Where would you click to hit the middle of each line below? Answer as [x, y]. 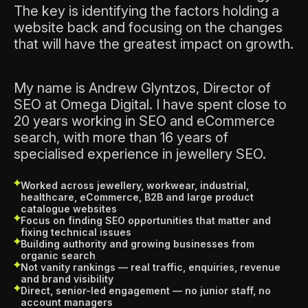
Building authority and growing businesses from [137, 244]
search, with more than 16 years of [121, 138]
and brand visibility [67, 279]
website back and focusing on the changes [148, 28]
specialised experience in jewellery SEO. [140, 154]
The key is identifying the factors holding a [146, 11]
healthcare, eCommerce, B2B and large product [137, 197]
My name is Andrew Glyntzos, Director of [142, 88]
